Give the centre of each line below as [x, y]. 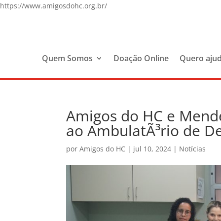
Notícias [193, 148]
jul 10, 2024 [152, 148]
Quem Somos [67, 58]
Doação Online [141, 58]
